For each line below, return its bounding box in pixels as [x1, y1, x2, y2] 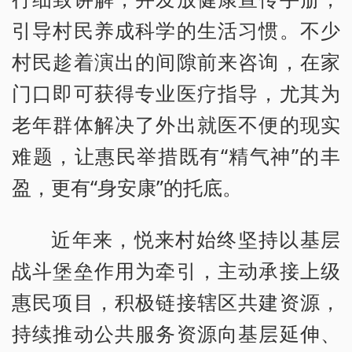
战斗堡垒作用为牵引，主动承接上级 [12, 256, 340, 284]
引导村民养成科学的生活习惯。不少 [12, 16, 340, 43]
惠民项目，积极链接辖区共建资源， [12, 288, 340, 315]
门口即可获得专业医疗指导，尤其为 [12, 79, 340, 106]
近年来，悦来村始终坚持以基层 [51, 225, 340, 252]
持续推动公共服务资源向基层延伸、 [12, 319, 340, 346]
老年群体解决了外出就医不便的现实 [12, 110, 340, 137]
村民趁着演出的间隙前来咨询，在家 [12, 47, 340, 75]
